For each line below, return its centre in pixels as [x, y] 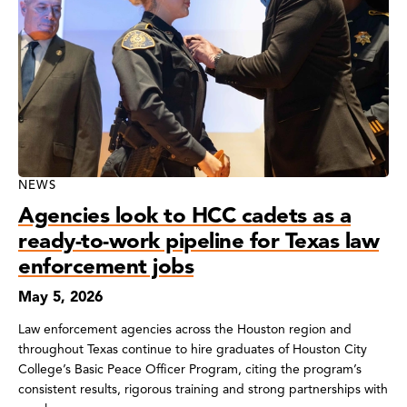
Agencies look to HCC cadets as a [184, 215]
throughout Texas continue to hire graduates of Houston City [193, 349]
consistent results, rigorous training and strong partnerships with [203, 389]
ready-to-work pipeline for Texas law [199, 240]
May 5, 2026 [60, 297]
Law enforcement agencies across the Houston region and [185, 329]
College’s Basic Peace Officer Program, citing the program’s [190, 369]
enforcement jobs [106, 266]
